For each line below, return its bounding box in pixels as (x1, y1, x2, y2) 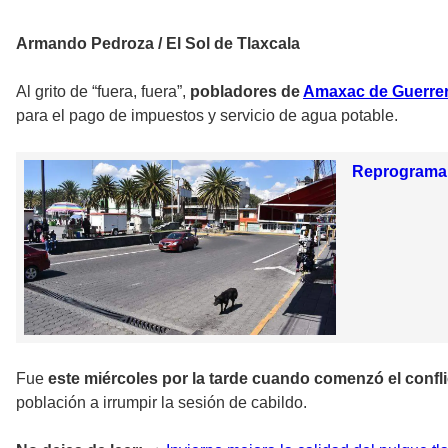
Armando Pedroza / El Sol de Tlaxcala (16, 34, 300, 52)
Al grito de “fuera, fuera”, (16, 82, 190, 100)
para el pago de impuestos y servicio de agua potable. (16, 106, 398, 124)
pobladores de (190, 82, 303, 100)
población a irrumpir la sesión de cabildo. (16, 394, 307, 412)
